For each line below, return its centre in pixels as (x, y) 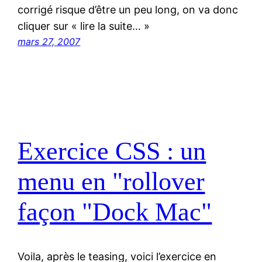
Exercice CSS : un (112, 151)
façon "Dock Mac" (115, 212)
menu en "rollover (111, 181)
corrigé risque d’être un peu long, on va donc (128, 10)
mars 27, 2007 (49, 42)
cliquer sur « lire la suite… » (84, 26)
